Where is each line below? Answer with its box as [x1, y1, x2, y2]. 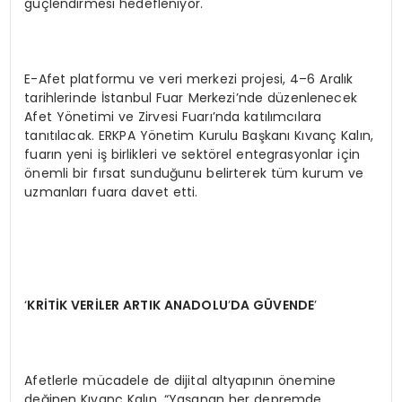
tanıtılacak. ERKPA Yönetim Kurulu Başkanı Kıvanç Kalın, [24, 127, 373, 145]
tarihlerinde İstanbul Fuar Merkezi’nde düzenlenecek [24, 89, 357, 108]
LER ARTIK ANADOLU [98, 296, 228, 315]
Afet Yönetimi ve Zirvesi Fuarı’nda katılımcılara [24, 108, 322, 127]
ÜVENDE [264, 296, 315, 315]
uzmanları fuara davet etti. [24, 183, 198, 202]
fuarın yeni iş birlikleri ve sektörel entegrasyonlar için [24, 145, 361, 164]
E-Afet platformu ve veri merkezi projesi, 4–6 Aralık [24, 70, 354, 89]
